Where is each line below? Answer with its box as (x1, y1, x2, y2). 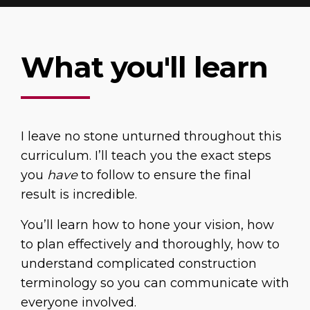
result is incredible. (21, 187, 137, 203)
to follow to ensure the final (77, 167, 251, 183)
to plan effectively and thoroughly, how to (21, 237, 280, 253)
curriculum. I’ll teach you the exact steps (21, 148, 271, 164)
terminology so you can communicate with (21, 275, 289, 291)
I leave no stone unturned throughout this (21, 129, 282, 145)
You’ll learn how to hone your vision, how (21, 217, 274, 233)
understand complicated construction (21, 256, 257, 272)
